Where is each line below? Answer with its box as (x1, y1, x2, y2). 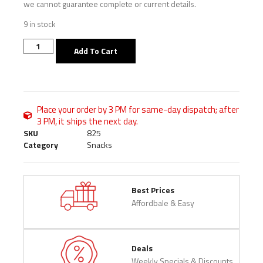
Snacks (87, 138, 112, 151)
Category (23, 138, 58, 151)
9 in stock (23, 18, 55, 31)
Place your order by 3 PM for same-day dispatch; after (36, 102, 239, 116)
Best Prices (131, 184, 174, 197)
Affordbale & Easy (131, 197, 194, 210)
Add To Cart (73, 44, 117, 57)
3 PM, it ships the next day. (36, 114, 138, 128)
